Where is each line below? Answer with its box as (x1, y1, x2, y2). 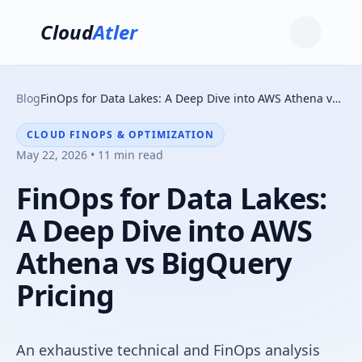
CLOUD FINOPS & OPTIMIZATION (27, 128, 215, 141)
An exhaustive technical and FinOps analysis (16, 340, 320, 360)
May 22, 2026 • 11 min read (16, 147, 163, 162)
